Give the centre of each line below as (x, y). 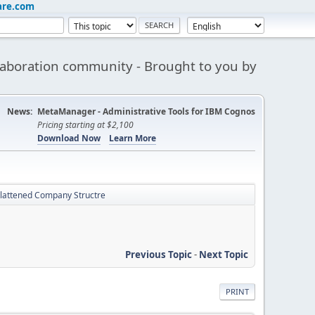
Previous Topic (159, 254)
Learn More (133, 138)
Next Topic (224, 254)
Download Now (69, 138)
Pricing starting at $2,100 (85, 125)
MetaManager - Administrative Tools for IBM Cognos (146, 111)
